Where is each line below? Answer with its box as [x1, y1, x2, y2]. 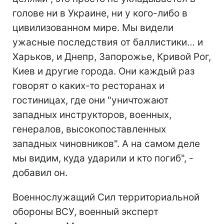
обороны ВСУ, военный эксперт [12, 205, 158, 217]
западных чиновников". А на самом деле [12, 137, 200, 149]
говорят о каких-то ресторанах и [12, 79, 164, 91]
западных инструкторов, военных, [12, 108, 171, 120]
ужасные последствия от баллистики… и [12, 36, 203, 48]
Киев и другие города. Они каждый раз [12, 65, 194, 77]
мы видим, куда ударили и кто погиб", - [12, 152, 193, 164]
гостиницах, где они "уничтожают [12, 94, 168, 106]
